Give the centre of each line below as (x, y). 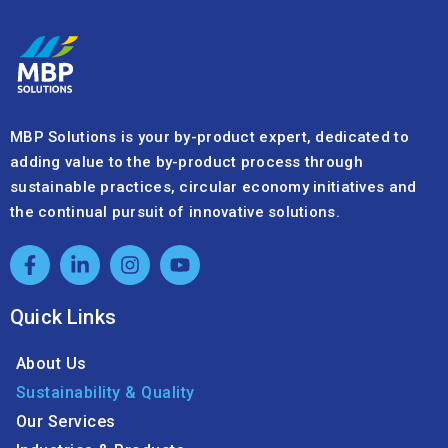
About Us (51, 364)
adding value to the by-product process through (186, 162)
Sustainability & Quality (105, 393)
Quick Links (63, 317)
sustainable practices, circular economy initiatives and (213, 187)
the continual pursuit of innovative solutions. (175, 212)
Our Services (65, 422)
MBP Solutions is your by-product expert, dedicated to (209, 137)
